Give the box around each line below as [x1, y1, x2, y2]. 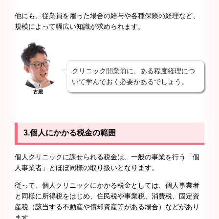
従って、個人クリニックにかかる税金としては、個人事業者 [15, 181, 199, 190]
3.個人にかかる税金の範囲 [23, 129, 116, 137]
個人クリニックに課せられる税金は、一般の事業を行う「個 [15, 153, 199, 161]
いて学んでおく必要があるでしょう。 [72, 78, 188, 86]
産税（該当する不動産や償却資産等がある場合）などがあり [15, 203, 199, 211]
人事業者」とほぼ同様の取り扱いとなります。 [15, 164, 158, 172]
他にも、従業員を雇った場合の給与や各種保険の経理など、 [15, 12, 199, 20]
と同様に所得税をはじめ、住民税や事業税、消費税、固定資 [15, 192, 199, 200]
